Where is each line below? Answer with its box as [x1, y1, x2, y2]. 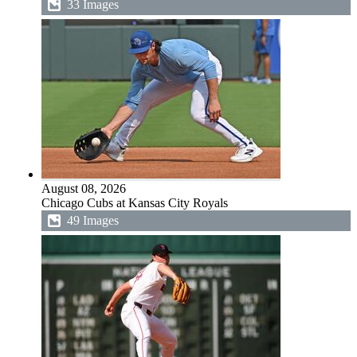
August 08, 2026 [41, 182, 126, 195]
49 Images [67, 214, 119, 227]
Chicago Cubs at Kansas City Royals [41, 196, 228, 210]
